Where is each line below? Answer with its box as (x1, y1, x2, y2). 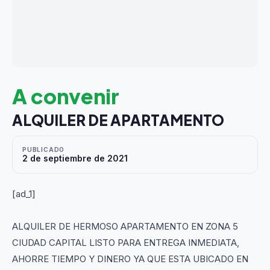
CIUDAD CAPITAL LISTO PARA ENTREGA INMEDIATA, (12, 237, 239, 248)
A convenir (12, 83, 119, 109)
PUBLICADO (22, 146, 65, 153)
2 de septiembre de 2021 (22, 153, 128, 163)
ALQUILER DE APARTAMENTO (12, 111, 224, 129)
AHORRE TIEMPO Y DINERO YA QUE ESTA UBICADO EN (12, 253, 248, 265)
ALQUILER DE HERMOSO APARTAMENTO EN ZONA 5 (12, 221, 238, 232)
